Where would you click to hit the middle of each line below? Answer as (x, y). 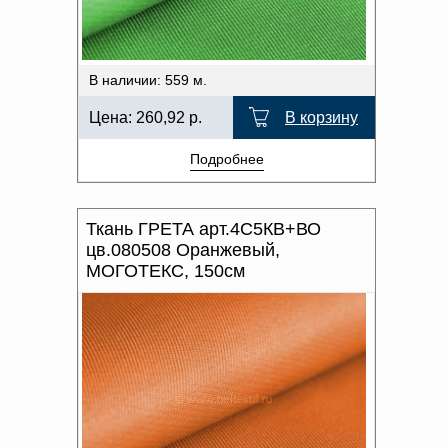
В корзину (321, 117)
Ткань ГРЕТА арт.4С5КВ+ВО (203, 229)
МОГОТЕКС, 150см (165, 271)
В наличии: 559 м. (148, 80)
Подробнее (226, 159)
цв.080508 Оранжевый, (183, 250)
